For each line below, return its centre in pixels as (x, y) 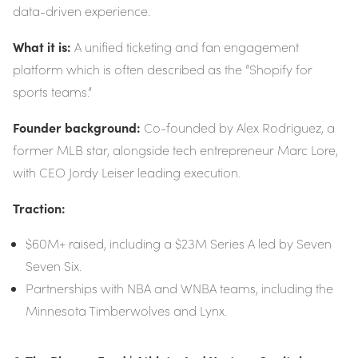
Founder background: (77, 127)
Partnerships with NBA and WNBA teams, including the (179, 288)
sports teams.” (52, 92)
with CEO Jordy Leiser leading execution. (127, 173)
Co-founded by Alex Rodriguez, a (238, 128)
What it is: (42, 47)
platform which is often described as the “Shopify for (163, 70)
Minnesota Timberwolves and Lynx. (126, 311)
